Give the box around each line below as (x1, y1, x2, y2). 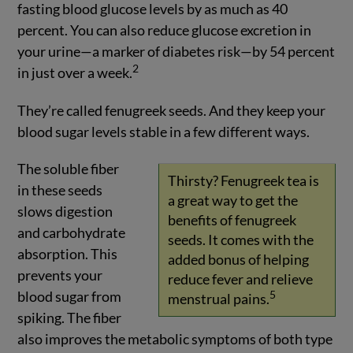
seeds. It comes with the (167, 231, 314, 249)
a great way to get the (167, 191, 298, 210)
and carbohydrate (17, 223, 126, 241)
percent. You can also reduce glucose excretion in (17, 21, 312, 39)
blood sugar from (17, 287, 122, 305)
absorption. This (17, 244, 118, 262)
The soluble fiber (17, 159, 120, 177)
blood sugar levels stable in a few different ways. (17, 123, 310, 141)
